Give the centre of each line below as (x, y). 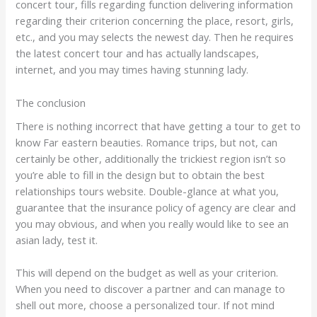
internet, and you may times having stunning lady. (132, 70)
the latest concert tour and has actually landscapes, (138, 53)
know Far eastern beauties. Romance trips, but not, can (147, 142)
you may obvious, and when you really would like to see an (152, 224)
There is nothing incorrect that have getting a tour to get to (158, 126)
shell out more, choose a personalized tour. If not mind (145, 305)
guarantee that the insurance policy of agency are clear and (156, 207)
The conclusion (51, 102)
